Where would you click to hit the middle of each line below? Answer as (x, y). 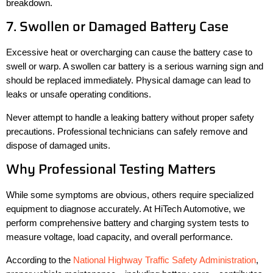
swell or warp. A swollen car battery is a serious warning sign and (135, 66)
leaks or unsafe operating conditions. (79, 94)
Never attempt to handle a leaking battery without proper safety (130, 117)
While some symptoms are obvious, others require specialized (130, 195)
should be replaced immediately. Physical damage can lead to (128, 80)
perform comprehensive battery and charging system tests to (127, 223)
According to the (40, 260)
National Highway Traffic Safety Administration (165, 260)
